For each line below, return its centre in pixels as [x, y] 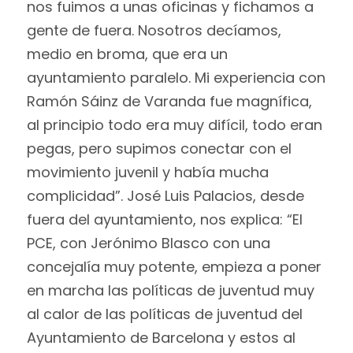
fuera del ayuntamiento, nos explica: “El [164, 219]
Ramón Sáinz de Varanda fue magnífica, [169, 101]
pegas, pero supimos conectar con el [159, 148]
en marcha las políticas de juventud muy [170, 290]
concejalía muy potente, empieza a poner [174, 266]
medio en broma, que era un [127, 54]
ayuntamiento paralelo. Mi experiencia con [176, 77]
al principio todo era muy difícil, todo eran [174, 124]
